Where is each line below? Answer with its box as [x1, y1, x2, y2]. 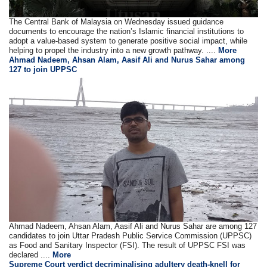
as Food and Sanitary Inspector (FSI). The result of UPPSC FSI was [9, 241, 246, 250]
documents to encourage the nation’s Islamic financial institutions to [9, 27, 244, 36]
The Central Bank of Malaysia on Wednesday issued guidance [9, 17, 224, 27]
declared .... [9, 250, 53, 260]
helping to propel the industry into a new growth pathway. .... [9, 46, 219, 55]
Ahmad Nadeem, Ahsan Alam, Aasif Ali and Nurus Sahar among [9, 55, 246, 65]
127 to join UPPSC [9, 65, 77, 74]
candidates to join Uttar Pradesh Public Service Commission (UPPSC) [9, 231, 252, 241]
